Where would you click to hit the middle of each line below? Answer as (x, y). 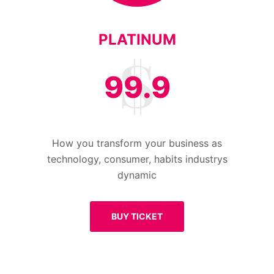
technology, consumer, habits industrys (137, 159)
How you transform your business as (137, 143)
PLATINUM (137, 39)
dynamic (137, 175)
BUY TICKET (137, 216)
